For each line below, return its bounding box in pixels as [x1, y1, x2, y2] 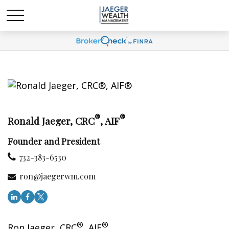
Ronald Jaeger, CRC [8, 114, 95, 128]
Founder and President [8, 135, 100, 147]
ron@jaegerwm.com [19, 171, 96, 182]
